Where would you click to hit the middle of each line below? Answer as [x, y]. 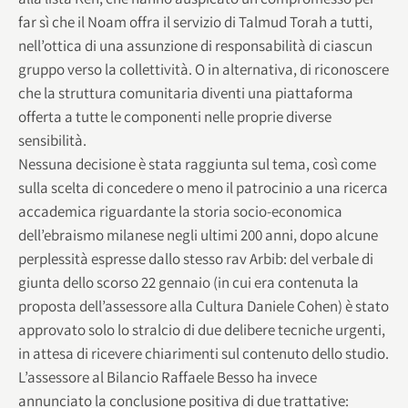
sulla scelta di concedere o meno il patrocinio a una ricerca [203, 187]
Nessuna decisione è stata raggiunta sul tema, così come [197, 163]
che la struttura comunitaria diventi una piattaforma [186, 92]
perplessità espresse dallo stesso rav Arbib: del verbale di [196, 258]
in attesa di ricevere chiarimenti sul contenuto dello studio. [204, 353]
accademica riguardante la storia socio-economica [180, 211]
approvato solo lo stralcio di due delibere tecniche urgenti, [202, 329]
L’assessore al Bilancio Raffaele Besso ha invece [168, 377]
